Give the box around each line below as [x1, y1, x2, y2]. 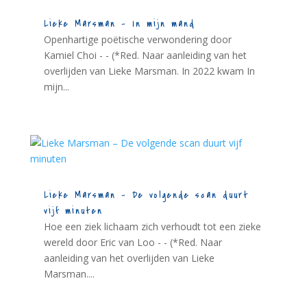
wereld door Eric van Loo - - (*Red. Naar [43, 236, 222, 249]
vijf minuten [43, 204, 103, 218]
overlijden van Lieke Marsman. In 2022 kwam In [43, 64, 255, 77]
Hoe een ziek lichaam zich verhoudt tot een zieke [43, 220, 261, 234]
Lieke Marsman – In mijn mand [43, 17, 195, 30]
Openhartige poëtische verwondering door [43, 33, 232, 46]
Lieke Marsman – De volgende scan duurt [43, 188, 249, 202]
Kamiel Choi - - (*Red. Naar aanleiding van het [43, 49, 247, 62]
